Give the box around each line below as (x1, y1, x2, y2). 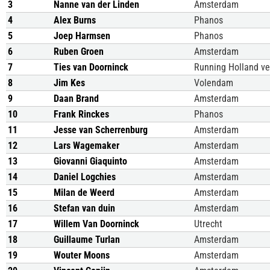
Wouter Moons (54, 250, 110, 261)
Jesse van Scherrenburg (54, 124, 148, 136)
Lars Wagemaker (54, 140, 119, 151)
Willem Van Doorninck (54, 218, 139, 230)
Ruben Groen (54, 46, 104, 57)
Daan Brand (54, 93, 99, 104)
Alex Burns (54, 14, 96, 26)
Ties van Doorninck (54, 61, 128, 73)
